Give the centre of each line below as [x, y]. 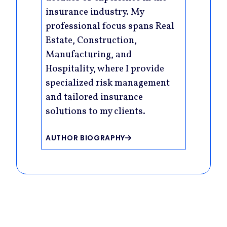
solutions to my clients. [96, 112]
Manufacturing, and [89, 55]
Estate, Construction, [91, 41]
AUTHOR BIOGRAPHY [86, 138]
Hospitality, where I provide [105, 69]
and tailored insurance [94, 98]
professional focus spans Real [110, 27]
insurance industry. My [95, 12]
